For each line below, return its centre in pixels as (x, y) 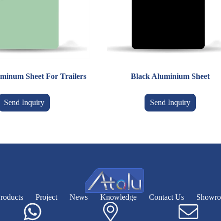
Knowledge (118, 197)
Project (46, 197)
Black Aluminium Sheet (170, 76)
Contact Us (166, 197)
